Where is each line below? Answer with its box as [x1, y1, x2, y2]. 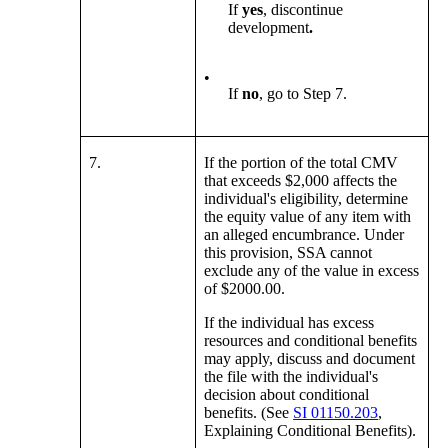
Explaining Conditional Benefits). [204, 422, 417, 440]
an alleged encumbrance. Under [204, 226, 405, 244]
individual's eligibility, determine [204, 190, 409, 208]
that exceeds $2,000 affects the [204, 172, 398, 190]
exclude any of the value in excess [204, 262, 420, 280]
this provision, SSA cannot [204, 244, 373, 262]
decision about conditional [204, 386, 370, 404]
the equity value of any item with [204, 208, 412, 226]
